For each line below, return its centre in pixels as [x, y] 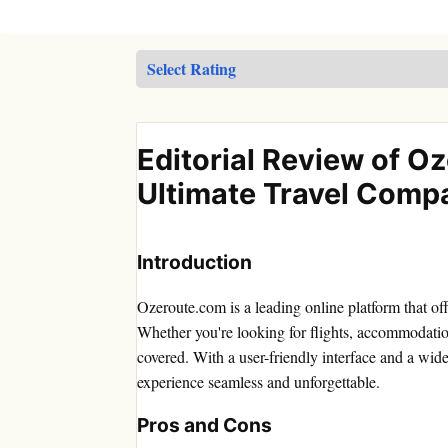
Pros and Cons [204, 425]
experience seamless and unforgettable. [258, 382]
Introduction [194, 262]
